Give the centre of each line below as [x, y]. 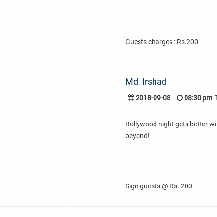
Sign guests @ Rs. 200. [160, 186]
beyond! [137, 136]
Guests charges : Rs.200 [162, 42]
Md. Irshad [146, 82]
